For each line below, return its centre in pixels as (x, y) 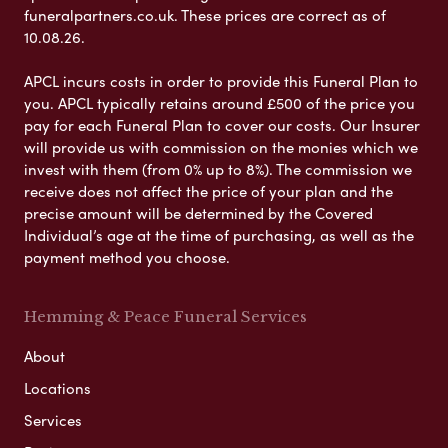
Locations (57, 387)
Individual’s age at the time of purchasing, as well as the (219, 234)
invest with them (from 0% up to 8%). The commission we (218, 168)
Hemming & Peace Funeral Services (165, 316)
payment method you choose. (127, 256)
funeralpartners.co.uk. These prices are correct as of (205, 14)
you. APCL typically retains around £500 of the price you (219, 102)
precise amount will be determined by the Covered (198, 212)
